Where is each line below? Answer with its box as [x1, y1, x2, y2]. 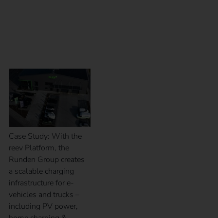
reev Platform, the [9, 142, 69, 153]
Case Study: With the [9, 130, 82, 142]
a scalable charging [9, 165, 74, 177]
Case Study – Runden [9, 17, 84, 28]
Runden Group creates [9, 154, 85, 165]
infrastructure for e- [9, 177, 74, 188]
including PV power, [9, 200, 78, 212]
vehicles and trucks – [9, 189, 79, 200]
